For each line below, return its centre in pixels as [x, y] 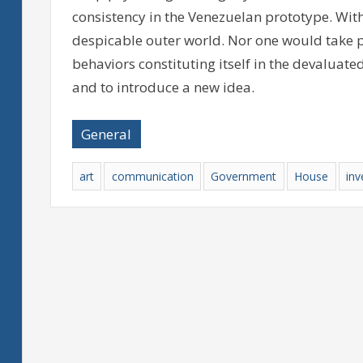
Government [244, 176]
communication [152, 176]
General [107, 134]
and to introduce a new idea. [163, 88]
